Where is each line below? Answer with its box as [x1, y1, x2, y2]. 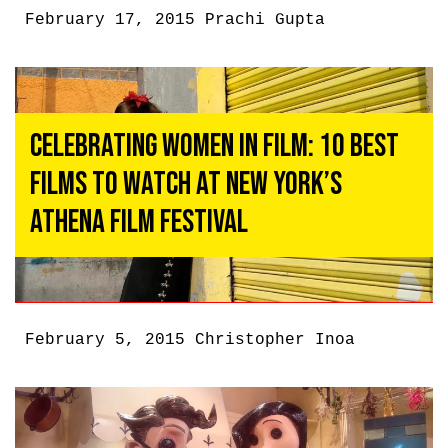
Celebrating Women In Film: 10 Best [30, 127, 399, 167]
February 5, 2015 [25, 331, 195, 350]
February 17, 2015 [25, 11, 205, 30]
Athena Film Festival [30, 203, 248, 243]
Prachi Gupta [205, 11, 325, 30]
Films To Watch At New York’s [30, 165, 342, 205]
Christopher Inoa [195, 331, 355, 350]
